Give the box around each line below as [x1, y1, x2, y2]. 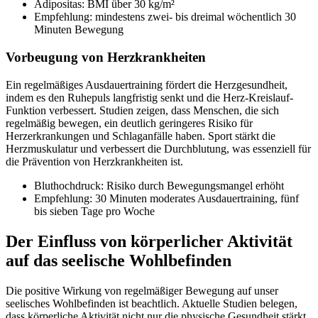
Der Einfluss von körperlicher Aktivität [6, 231, 292, 251]
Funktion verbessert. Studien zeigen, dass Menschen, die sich [6, 104, 279, 116]
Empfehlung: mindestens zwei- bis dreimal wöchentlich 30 [34, 11, 296, 23]
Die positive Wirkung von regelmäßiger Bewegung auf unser [6, 284, 278, 297]
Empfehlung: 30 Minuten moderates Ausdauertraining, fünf [34, 192, 299, 204]
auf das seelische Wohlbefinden [6, 251, 231, 270]
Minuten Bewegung [34, 23, 124, 36]
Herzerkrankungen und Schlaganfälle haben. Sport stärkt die [6, 129, 275, 142]
